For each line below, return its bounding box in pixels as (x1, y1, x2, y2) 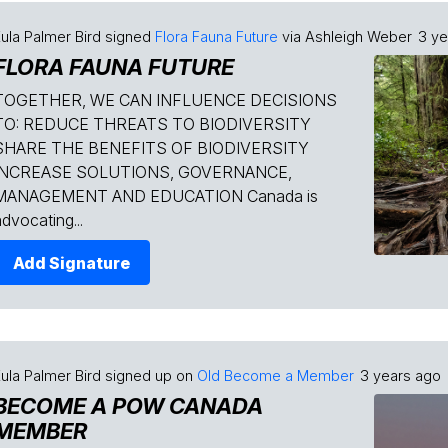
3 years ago (360, 367, 441, 385)
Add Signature (13, 252, 131, 273)
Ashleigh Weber (305, 28, 412, 46)
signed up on (101, 367, 197, 385)
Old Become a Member (197, 367, 354, 385)
